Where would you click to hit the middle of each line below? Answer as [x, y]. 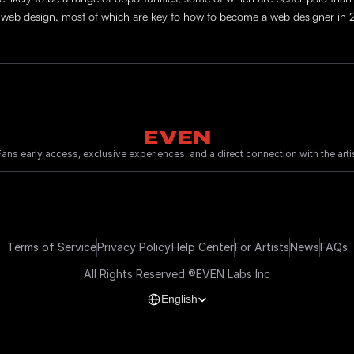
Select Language [175, 288]
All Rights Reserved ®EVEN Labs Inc [177, 274]
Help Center [202, 247]
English [179, 299]
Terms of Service [51, 247]
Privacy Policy [134, 247]
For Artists [262, 247]
